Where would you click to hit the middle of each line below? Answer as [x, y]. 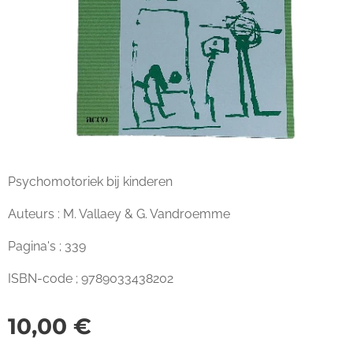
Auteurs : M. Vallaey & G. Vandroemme [119, 214]
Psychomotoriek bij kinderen [90, 182]
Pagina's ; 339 [47, 246]
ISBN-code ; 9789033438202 [91, 279]
